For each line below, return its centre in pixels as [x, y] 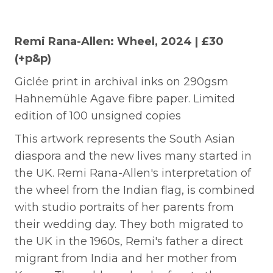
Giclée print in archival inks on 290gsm [122, 81]
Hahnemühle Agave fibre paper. [104, 98]
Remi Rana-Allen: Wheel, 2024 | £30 [119, 41]
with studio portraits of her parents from [124, 207]
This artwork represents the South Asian [125, 139]
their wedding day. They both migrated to [129, 224]
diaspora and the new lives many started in [133, 156]
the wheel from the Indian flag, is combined [135, 190]
